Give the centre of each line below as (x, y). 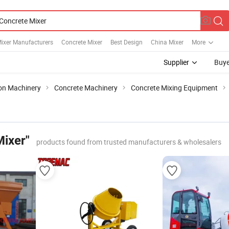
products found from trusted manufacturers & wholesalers (129, 142)
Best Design (127, 42)
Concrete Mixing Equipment (174, 88)
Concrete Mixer (82, 42)
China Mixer (167, 42)
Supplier (176, 62)
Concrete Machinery (86, 88)
